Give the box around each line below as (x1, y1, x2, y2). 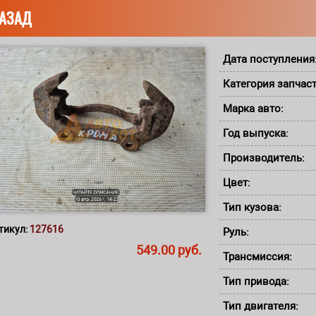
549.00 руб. (136, 242, 202, 257)
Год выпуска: (223, 127, 291, 140)
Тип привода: (223, 275, 292, 288)
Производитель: (223, 152, 308, 164)
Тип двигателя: (223, 300, 301, 312)
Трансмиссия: (223, 250, 295, 263)
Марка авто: (223, 102, 286, 115)
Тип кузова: (223, 201, 284, 214)
